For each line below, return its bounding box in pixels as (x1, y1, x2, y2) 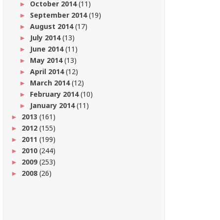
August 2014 (29, 21, 75, 31)
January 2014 (29, 100, 77, 110)
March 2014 (29, 78, 72, 87)
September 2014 (29, 10, 89, 20)
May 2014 (29, 55, 64, 65)
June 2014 (29, 44, 65, 54)
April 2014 (29, 66, 66, 76)
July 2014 (29, 32, 62, 42)
